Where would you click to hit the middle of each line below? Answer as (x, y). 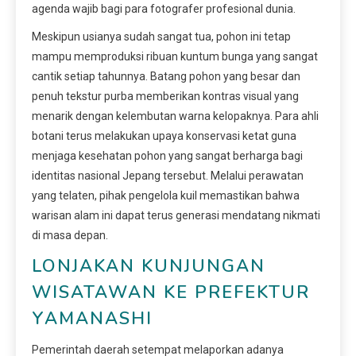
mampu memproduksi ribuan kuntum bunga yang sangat (175, 56)
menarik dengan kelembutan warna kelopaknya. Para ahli (175, 116)
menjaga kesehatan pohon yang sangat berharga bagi (167, 155)
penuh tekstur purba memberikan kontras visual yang (165, 96)
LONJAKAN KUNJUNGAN (149, 266)
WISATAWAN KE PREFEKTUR (171, 292)
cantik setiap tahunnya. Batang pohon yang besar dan (166, 76)
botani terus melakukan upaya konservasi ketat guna (164, 135)
